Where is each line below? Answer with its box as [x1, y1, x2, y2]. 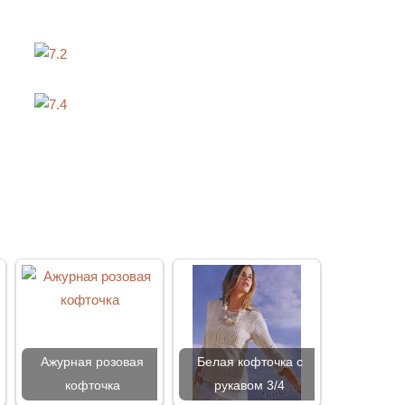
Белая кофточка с [196, 354, 303, 369]
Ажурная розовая [41, 354, 144, 369]
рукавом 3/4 [214, 378, 285, 392]
